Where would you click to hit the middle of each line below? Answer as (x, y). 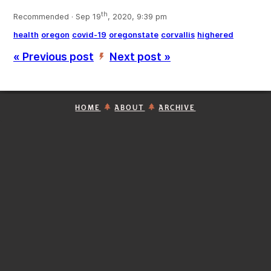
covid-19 (89, 35)
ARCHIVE (177, 108)
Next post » (140, 57)
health (26, 35)
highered (215, 35)
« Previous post (54, 57)
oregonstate (134, 35)
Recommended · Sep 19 (57, 17)
